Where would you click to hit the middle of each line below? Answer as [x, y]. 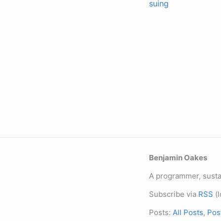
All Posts [188, 212]
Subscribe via [174, 194]
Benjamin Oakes [178, 158]
